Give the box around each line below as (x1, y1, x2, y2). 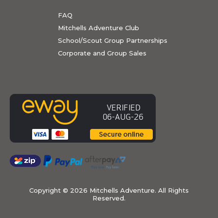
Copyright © (29, 186, 70, 194)
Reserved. (92, 194, 126, 202)
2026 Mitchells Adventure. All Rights (70, 186, 189, 194)
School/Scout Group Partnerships (58, 36, 167, 44)
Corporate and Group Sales (58, 49, 146, 57)
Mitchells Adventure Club (58, 23, 139, 32)
